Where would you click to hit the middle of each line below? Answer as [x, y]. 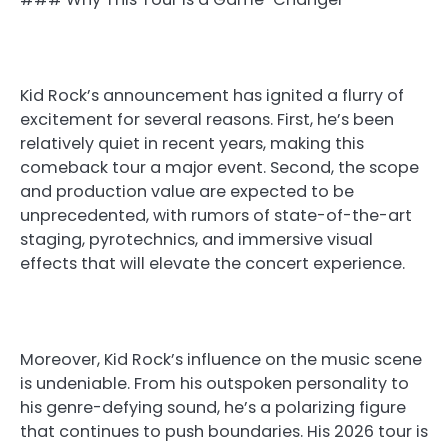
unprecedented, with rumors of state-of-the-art [216, 215]
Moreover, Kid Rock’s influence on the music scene [221, 360]
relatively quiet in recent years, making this [192, 143]
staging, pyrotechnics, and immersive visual [196, 239]
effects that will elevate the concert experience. [212, 263]
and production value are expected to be [187, 191]
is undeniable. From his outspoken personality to [214, 384]
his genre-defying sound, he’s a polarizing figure [213, 408]
